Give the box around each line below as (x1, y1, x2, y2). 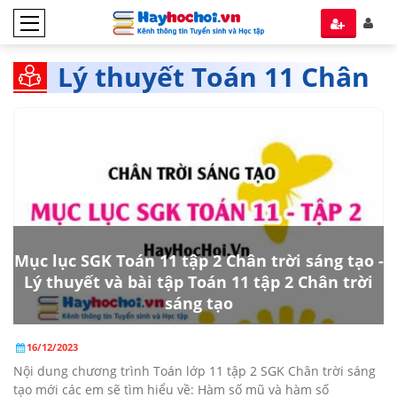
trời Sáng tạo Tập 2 (58, 94, 307, 130)
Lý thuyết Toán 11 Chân (58, 58, 370, 95)
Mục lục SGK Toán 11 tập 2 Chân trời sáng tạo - (13, 249, 384, 271)
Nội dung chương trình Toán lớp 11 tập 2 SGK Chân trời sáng (13, 362, 376, 379)
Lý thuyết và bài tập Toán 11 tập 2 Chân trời (24, 270, 373, 292)
